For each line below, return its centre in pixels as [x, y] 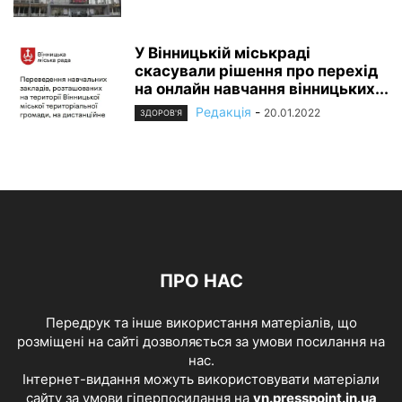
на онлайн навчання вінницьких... [262, 88]
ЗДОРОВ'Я [161, 112]
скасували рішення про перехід [256, 70]
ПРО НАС [201, 280]
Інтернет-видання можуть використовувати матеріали [201, 379]
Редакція [223, 111]
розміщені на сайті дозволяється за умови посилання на [201, 341]
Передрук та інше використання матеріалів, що [201, 322]
